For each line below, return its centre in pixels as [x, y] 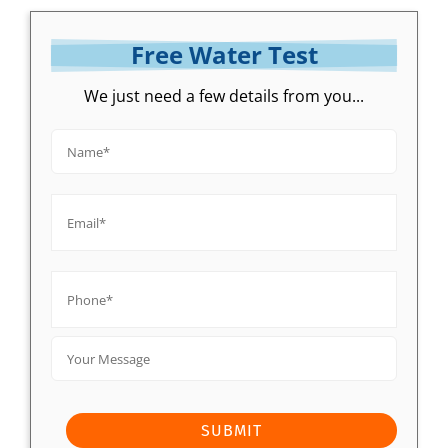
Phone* [77, 267]
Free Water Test [224, 55]
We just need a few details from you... [224, 96]
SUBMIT [231, 431]
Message [81, 363]
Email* [75, 190]
